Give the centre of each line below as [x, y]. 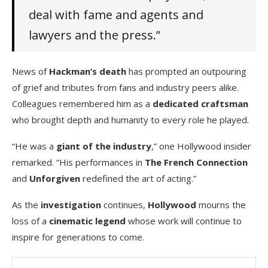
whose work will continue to [184, 220]
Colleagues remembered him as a [82, 103]
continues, [124, 204]
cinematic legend [87, 220]
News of [31, 71]
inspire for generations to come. [78, 237]
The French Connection [196, 162]
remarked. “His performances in [78, 162]
